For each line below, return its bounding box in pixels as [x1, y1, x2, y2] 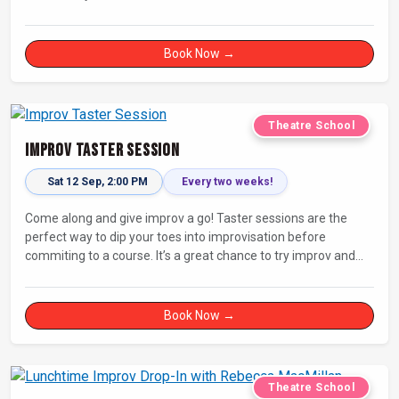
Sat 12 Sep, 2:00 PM [47, 175, 148, 188]
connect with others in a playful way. [25, 266, 227, 281]
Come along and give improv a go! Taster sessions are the [25, 210, 347, 225]
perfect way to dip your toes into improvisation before [25, 229, 326, 244]
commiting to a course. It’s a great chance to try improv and [25, 248, 156, 263]
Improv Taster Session [25, 139, 180, 161]
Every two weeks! [182, 175, 273, 188]
